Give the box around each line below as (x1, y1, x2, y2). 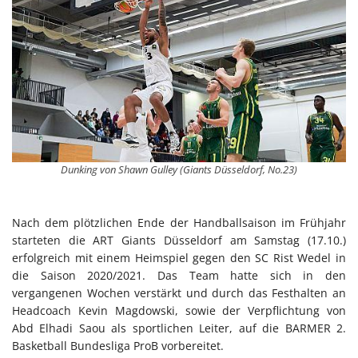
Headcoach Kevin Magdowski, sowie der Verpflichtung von (12, 303, 346, 319)
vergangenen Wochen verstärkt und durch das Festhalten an (12, 285, 346, 301)
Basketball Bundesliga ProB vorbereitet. (12, 338, 224, 354)
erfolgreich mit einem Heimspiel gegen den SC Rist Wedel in (12, 250, 346, 266)
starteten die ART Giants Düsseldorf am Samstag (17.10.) (12, 233, 346, 249)
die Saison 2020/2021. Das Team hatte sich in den (12, 268, 346, 284)
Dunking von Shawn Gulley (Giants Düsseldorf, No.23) (61, 161, 297, 177)
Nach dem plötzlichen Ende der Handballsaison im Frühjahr (12, 215, 346, 231)
